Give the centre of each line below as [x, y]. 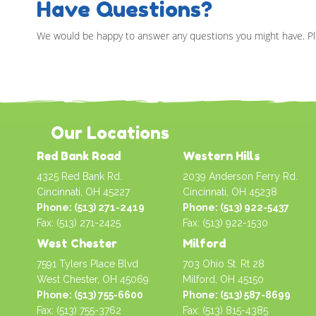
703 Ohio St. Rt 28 [223, 263]
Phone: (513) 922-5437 [236, 207]
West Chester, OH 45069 [93, 279]
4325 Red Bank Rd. [79, 176]
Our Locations [110, 133]
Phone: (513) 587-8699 [236, 294]
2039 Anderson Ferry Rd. [240, 176]
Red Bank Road [79, 156]
